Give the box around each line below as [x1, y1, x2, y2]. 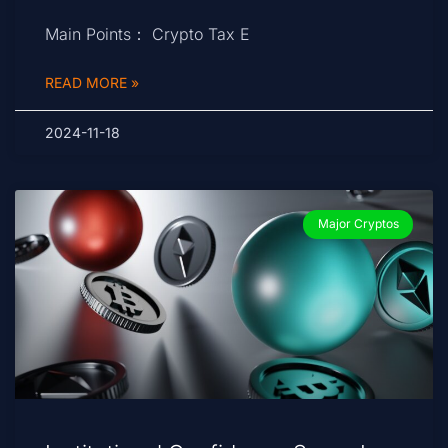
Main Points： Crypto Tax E [45, 24, 250, 45]
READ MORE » [45, 74, 139, 92]
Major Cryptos [317, 216, 399, 232]
